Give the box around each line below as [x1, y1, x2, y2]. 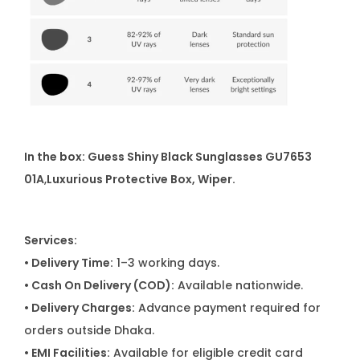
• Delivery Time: [24, 255, 113, 271]
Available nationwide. [174, 277, 303, 293]
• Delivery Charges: [24, 300, 135, 316]
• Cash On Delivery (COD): [24, 277, 174, 293]
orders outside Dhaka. [24, 322, 154, 338]
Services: [24, 232, 77, 248]
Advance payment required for [135, 300, 321, 316]
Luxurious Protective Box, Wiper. [47, 171, 235, 187]
